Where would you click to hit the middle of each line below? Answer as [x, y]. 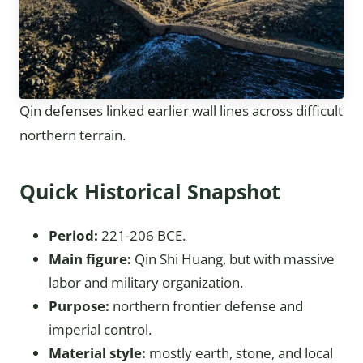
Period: [73, 235]
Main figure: [90, 259]
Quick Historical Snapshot [150, 191]
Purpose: [79, 306]
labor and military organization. [146, 282]
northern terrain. [73, 135]
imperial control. [100, 329]
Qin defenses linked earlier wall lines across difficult [181, 111]
